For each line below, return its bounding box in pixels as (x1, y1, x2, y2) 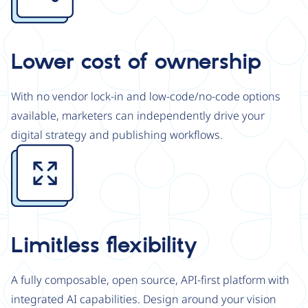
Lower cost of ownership (11, 49, 261, 76)
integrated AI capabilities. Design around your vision (11, 291, 276, 307)
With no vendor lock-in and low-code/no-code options (11, 89, 280, 104)
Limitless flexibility (11, 232, 197, 260)
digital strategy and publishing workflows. (11, 127, 223, 142)
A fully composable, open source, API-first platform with (11, 272, 289, 287)
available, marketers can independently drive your (11, 108, 265, 123)
